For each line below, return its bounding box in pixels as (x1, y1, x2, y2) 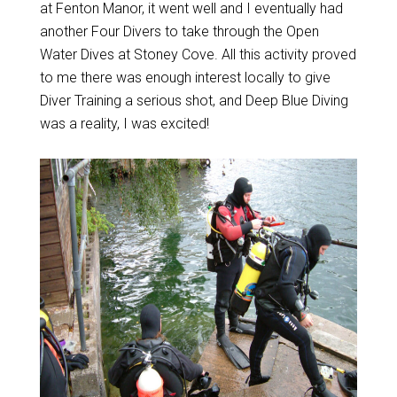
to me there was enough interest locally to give (39, 69, 331, 86)
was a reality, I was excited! (39, 115, 209, 132)
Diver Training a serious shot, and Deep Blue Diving (39, 92, 348, 109)
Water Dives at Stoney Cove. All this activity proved (39, 46, 356, 63)
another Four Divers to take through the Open (39, 23, 319, 40)
